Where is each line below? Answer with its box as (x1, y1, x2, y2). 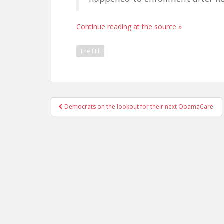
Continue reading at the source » (76, 22, 182, 31)
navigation (50, 110, 126, 128)
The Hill (80, 47, 101, 55)
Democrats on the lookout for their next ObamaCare (63, 102, 215, 111)
